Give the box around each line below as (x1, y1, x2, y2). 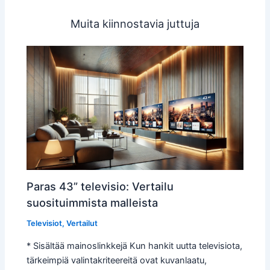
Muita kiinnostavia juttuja (71, 17, 199, 31)
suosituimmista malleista (27, 196, 159, 210)
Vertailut (66, 219, 98, 228)
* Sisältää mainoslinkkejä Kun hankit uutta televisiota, (27, 240, 243, 251)
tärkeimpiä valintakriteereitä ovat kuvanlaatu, (27, 254, 207, 266)
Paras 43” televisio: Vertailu (27, 180, 174, 193)
